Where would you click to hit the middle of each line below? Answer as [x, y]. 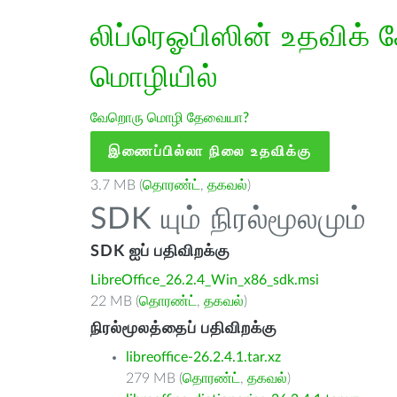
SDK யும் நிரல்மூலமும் [229, 220]
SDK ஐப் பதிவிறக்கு [160, 252]
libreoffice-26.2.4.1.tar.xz [203, 357]
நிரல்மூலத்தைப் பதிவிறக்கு [184, 329]
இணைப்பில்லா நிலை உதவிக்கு [210, 152]
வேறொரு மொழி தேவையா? [170, 118]
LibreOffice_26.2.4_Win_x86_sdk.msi [205, 280]
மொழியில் [154, 78]
